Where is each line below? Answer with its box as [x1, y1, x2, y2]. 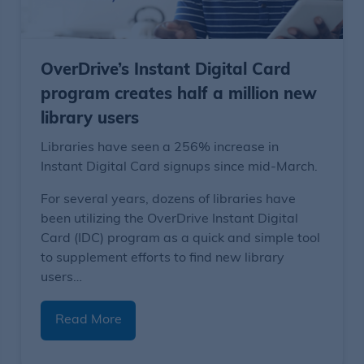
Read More [54, 314, 122, 327]
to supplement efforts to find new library [41, 251, 285, 265]
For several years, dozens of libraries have [41, 193, 297, 206]
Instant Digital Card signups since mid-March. [41, 160, 318, 174]
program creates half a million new [41, 86, 318, 103]
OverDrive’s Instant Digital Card [41, 62, 292, 79]
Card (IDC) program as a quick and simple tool [41, 232, 321, 245]
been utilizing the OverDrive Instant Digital [41, 212, 299, 226]
